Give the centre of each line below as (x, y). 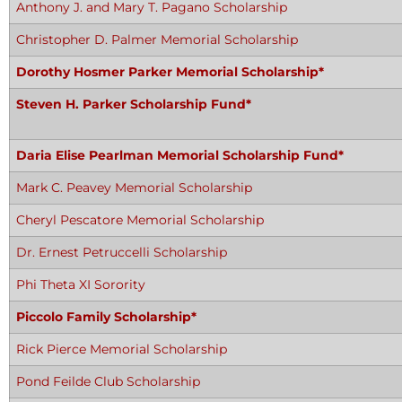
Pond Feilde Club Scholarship (108, 381)
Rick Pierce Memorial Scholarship (122, 349)
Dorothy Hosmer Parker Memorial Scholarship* (170, 72)
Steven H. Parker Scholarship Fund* (134, 104)
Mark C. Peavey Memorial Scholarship (134, 188)
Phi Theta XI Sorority (81, 284)
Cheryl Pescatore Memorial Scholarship (140, 220)
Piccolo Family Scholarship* (106, 317)
